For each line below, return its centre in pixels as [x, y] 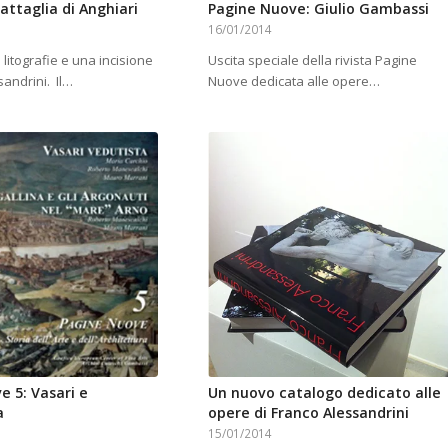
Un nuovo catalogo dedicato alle [324, 392]
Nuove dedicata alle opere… [293, 81]
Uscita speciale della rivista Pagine [312, 60]
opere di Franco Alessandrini [308, 412]
